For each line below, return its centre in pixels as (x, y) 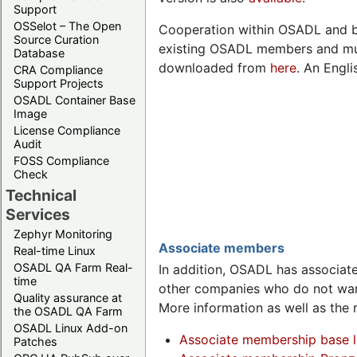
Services (38, 214)
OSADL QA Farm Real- (73, 267)
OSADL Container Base (75, 100)
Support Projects (59, 83)
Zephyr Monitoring (63, 233)
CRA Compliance (58, 69)
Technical (41, 195)
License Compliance (67, 130)
